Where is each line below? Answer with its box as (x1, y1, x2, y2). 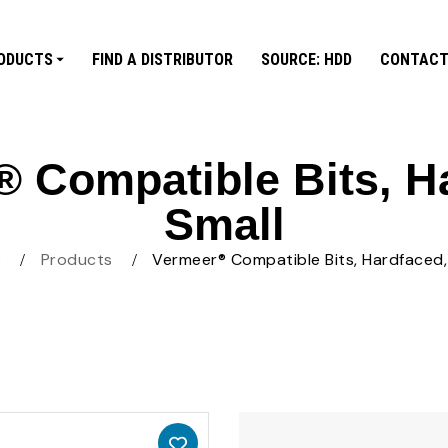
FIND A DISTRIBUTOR (91, 49, 233, 68)
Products (40, 249, 113, 270)
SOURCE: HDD (260, 49, 352, 68)
